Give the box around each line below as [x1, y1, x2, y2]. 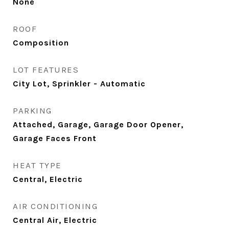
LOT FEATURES [13, 64, 79, 75]
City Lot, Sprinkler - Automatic [13, 79, 146, 88]
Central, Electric [13, 174, 83, 184]
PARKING [13, 105, 52, 116]
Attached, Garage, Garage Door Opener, [13, 120, 184, 129]
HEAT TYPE [13, 160, 62, 170]
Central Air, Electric [13, 215, 97, 225]
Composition [13, 38, 69, 48]
